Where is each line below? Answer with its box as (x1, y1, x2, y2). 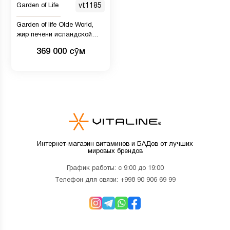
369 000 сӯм (36, 47, 85, 55)
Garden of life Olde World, (16, 22, 93, 28)
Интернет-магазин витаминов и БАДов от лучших (37, 141, 193, 148)
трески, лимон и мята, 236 (16, 41, 98, 48)
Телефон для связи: (54, 177, 120, 184)
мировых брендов (87, 148, 143, 155)
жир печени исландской (16, 31, 92, 38)
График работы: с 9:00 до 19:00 (66, 165, 164, 172)
